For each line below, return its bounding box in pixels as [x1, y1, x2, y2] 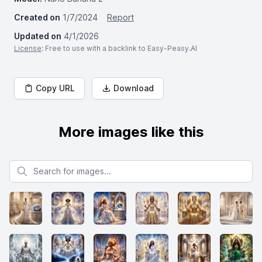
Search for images [9, 160, 80, 170]
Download [113, 83, 154, 93]
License [14, 44, 42, 53]
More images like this [58, 123, 204, 140]
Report [107, 12, 134, 22]
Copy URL [36, 83, 75, 93]
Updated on [14, 31, 61, 41]
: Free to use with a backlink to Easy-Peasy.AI [42, 44, 197, 53]
